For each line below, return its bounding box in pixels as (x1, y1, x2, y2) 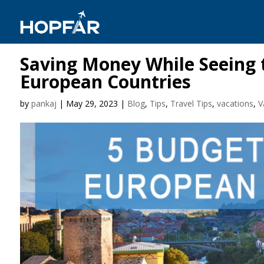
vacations (216, 98, 253, 109)
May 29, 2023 (65, 98, 118, 109)
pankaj (31, 98, 57, 109)
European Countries (19, 70, 191, 94)
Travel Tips (170, 98, 212, 109)
